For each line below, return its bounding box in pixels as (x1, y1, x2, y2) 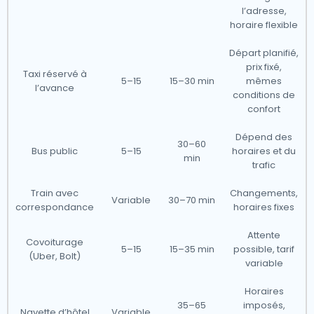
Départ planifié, (229, 46, 299, 60)
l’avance (35, 81, 74, 95)
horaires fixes (233, 200, 294, 214)
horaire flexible (230, 18, 298, 32)
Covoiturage (26, 235, 83, 249)
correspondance (15, 200, 94, 214)
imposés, (243, 299, 285, 312)
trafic (252, 158, 275, 172)
